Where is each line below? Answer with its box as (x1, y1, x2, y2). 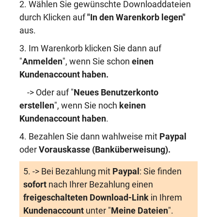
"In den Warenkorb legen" (87, 13, 186, 22)
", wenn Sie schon (62, 57, 132, 66)
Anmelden (22, 57, 62, 66)
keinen (119, 101, 146, 110)
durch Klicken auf (19, 13, 87, 22)
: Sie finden (139, 167, 182, 176)
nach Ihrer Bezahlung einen (48, 180, 153, 189)
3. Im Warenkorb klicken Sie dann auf (19, 44, 161, 53)
